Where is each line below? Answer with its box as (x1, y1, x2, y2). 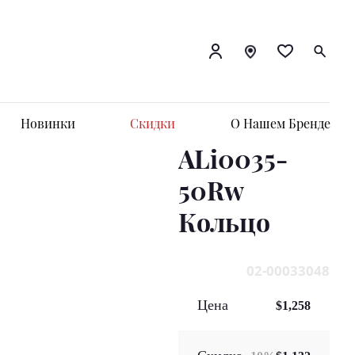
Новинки (21, 115, 76, 132)
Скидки (130, 115, 176, 132)
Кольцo (177, 204, 270, 239)
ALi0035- (177, 141, 288, 175)
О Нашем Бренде (230, 115, 330, 132)
